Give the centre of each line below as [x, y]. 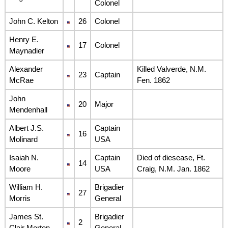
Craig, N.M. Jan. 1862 [173, 168]
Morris [20, 198]
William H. [26, 187]
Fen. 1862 [153, 80]
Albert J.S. [26, 128]
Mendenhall [28, 109]
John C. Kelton [33, 21]
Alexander [26, 69]
